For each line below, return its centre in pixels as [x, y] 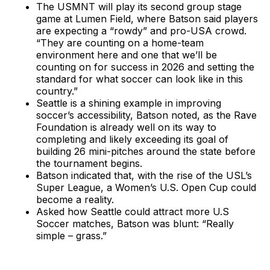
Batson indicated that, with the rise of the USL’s [144, 175]
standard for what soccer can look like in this [140, 79]
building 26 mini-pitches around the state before [146, 151]
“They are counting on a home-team [120, 42]
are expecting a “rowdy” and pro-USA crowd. [141, 30]
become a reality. [75, 199]
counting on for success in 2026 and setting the [145, 67]
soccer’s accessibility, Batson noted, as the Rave [146, 115]
